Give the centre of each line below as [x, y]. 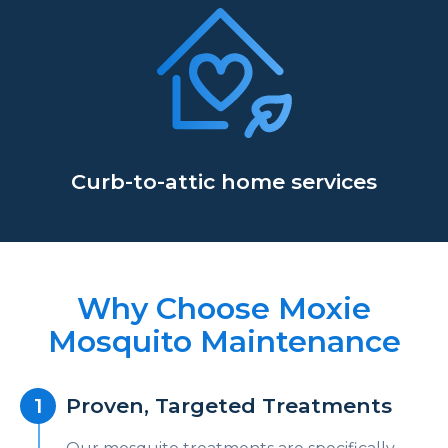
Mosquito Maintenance [224, 342]
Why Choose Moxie [224, 309]
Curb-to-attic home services [224, 182]
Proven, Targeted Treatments [229, 406]
